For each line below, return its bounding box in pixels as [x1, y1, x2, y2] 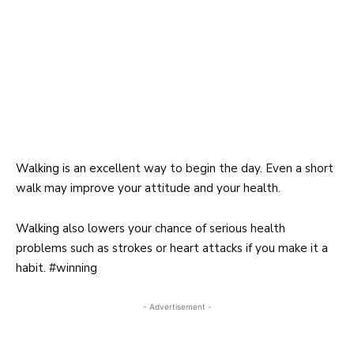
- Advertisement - [142, 301, 212, 311]
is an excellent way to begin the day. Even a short [59, 160, 333, 176]
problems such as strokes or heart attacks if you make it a [16, 239, 328, 256]
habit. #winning [16, 259, 97, 276]
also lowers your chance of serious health [59, 220, 285, 236]
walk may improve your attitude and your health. [16, 179, 281, 196]
